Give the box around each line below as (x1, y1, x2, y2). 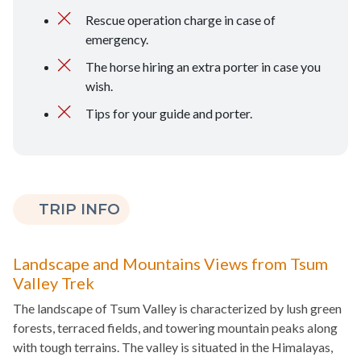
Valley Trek (13, 273, 94, 293)
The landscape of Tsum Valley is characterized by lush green (13, 301, 342, 317)
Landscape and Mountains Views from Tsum (13, 254, 328, 274)
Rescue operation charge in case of (85, 12, 276, 28)
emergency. (85, 31, 148, 48)
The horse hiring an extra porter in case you (85, 59, 321, 75)
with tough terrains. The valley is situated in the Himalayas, (13, 339, 333, 355)
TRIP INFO (39, 200, 120, 219)
